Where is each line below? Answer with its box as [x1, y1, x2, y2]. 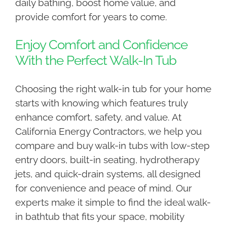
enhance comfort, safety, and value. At [15, 111, 181, 123]
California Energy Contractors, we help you [15, 126, 202, 137]
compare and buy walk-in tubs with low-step [15, 140, 210, 152]
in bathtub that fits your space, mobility [15, 211, 184, 222]
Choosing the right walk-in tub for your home [15, 83, 211, 95]
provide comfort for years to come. [15, 11, 167, 23]
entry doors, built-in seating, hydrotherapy [15, 154, 199, 166]
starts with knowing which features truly [15, 97, 187, 109]
